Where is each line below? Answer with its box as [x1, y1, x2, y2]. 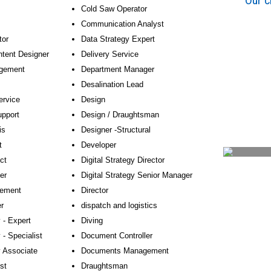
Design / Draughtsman [81, 110, 159, 119]
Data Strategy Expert [81, 34, 155, 44]
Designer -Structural [81, 125, 151, 134]
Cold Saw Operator [81, 4, 147, 13]
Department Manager [81, 65, 154, 74]
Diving [81, 216, 103, 225]
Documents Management [81, 246, 169, 255]
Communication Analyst [81, 19, 164, 28]
